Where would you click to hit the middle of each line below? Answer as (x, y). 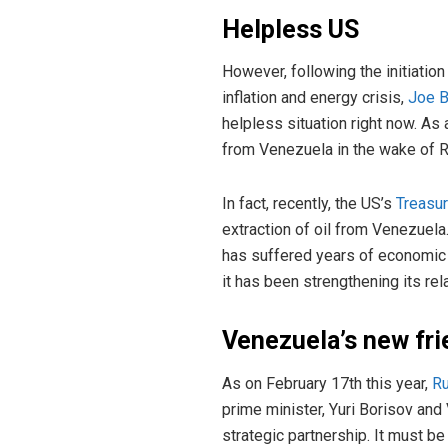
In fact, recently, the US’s (309, 204)
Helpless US (290, 29)
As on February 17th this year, (325, 383)
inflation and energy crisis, (315, 98)
